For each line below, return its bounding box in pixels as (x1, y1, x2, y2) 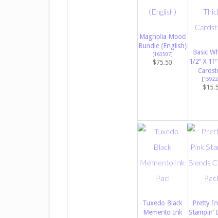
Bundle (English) (138, 42, 187, 50)
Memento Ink (143, 208, 182, 217)
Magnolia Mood (139, 33, 186, 41)
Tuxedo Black (143, 199, 182, 207)
